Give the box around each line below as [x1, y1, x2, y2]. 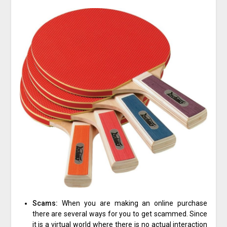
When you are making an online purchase [61, 199, 208, 207]
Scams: [32, 199, 62, 207]
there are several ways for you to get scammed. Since [32, 209, 208, 218]
